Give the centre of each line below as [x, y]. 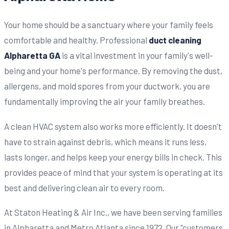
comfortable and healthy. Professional [76, 40]
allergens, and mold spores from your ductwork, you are [107, 86]
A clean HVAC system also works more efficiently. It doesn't [113, 126]
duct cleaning [175, 40]
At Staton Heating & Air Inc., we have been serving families [113, 212]
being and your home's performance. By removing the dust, [113, 71]
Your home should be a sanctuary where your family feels [109, 25]
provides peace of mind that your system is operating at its [113, 172]
